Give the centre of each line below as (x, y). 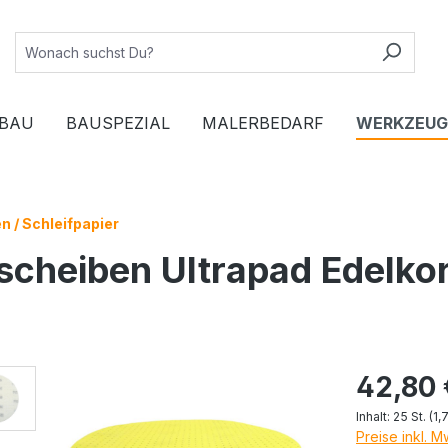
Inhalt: (374, 416)
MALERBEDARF (263, 122)
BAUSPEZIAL (118, 122)
